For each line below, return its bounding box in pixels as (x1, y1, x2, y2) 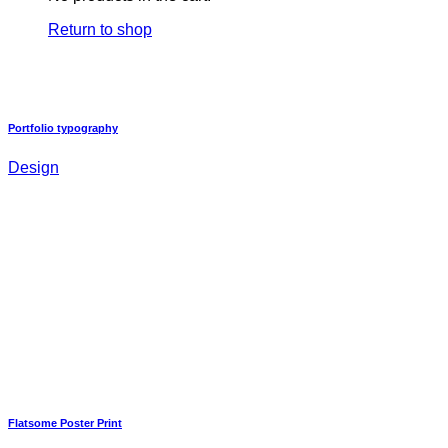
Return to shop (48, 21, 152, 39)
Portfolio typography (8, 121, 118, 134)
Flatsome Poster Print (8, 416, 122, 429)
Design (8, 158, 59, 176)
